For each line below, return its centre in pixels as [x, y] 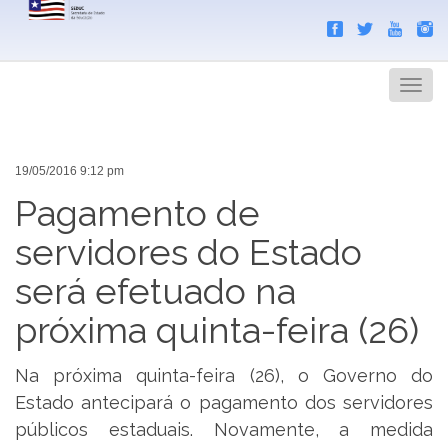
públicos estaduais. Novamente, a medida [224, 430]
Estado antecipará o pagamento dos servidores [224, 403]
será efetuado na [155, 290]
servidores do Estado [188, 251]
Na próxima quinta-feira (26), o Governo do [224, 376]
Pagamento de [137, 212]
